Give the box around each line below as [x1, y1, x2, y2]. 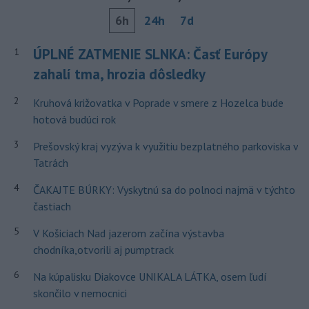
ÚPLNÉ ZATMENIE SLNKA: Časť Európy [32, 45, 267, 64]
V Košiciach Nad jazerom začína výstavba [32, 226, 224, 241]
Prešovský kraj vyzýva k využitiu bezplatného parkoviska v [32, 139, 298, 154]
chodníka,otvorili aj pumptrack [32, 243, 174, 257]
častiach [32, 199, 71, 214]
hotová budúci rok [32, 112, 116, 127]
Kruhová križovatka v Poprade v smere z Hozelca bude [32, 96, 283, 110]
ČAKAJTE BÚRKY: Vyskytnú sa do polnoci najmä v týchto [32, 183, 295, 197]
